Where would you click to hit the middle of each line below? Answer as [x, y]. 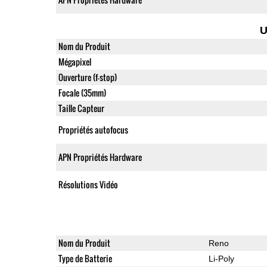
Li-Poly [221, 258]
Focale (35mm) [82, 92]
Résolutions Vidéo [88, 184]
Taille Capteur [81, 108]
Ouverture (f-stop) [87, 77]
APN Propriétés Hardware [100, 157]
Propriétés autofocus [93, 129]
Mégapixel [74, 61]
